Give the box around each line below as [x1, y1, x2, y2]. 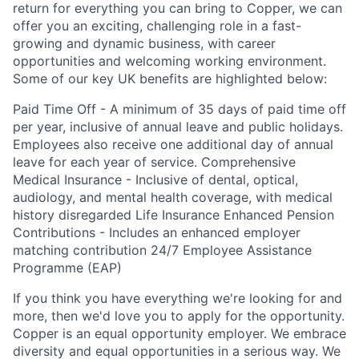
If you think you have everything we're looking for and [13, 290, 342, 306]
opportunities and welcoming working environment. [13, 53, 326, 69]
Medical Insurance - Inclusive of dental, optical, [13, 171, 298, 188]
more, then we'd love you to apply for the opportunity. [13, 308, 345, 324]
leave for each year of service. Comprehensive [13, 154, 296, 170]
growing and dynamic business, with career [13, 35, 276, 51]
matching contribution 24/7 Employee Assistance [13, 242, 312, 258]
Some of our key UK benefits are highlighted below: [13, 71, 327, 87]
